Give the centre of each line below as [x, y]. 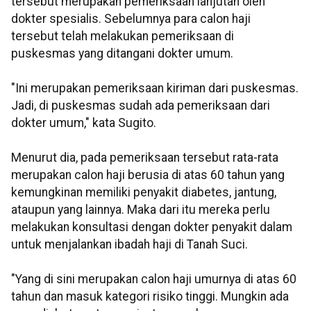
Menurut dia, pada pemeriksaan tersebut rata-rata [145, 158]
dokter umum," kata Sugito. [84, 123]
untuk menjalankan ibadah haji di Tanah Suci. [129, 245]
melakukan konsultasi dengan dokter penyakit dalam [152, 227]
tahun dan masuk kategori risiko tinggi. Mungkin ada [150, 297]
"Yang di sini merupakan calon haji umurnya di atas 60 [154, 279]
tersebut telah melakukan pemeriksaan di [123, 36]
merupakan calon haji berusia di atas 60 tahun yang [148, 175]
